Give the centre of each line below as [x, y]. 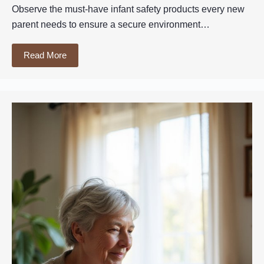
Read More [45, 55]
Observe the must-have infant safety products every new [128, 9]
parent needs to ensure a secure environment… [111, 25]
